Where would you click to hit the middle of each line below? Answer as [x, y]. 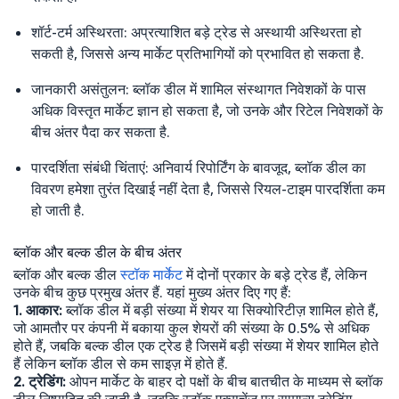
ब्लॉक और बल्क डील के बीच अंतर [98, 252]
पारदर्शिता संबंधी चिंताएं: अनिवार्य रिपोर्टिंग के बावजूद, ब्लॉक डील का [199, 168]
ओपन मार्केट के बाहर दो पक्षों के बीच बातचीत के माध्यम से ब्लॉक [224, 382]
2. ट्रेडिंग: [40, 382]
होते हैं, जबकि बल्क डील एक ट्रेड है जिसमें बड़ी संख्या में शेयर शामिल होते [196, 346]
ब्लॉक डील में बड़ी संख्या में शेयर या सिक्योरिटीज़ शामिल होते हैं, [220, 310]
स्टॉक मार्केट [151, 275]
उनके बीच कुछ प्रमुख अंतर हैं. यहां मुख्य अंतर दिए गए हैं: [152, 293]
